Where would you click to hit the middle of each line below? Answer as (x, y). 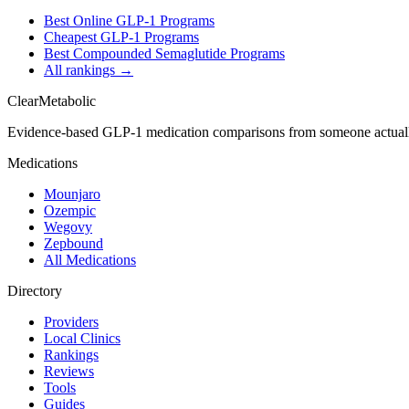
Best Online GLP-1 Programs (129, 21)
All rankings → (89, 70)
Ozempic (70, 211)
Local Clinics (82, 339)
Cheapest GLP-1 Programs (121, 37)
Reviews (69, 372)
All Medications (90, 260)
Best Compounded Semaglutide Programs (164, 54)
